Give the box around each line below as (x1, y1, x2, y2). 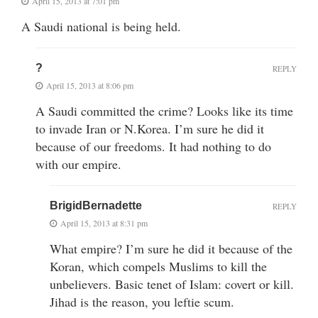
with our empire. (35, 155, 121, 172)
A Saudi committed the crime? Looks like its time (35, 102, 293, 119)
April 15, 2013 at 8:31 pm (60, 216, 148, 229)
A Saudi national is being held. (21, 17, 181, 35)
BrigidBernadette (50, 199, 142, 212)
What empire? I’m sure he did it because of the (50, 239, 292, 257)
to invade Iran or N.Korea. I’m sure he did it (35, 119, 264, 137)
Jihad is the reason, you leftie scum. (50, 292, 234, 310)
